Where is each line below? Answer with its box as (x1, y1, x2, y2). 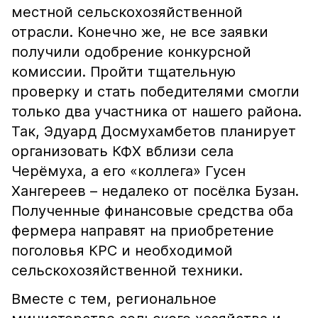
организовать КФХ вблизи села (11, 143, 234, 160)
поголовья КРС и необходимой (11, 242, 233, 259)
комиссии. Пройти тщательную (11, 63, 236, 80)
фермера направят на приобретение (11, 222, 274, 239)
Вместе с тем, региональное (11, 290, 216, 307)
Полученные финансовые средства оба (11, 202, 293, 219)
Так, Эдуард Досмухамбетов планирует (11, 123, 296, 140)
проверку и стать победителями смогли (11, 83, 300, 100)
